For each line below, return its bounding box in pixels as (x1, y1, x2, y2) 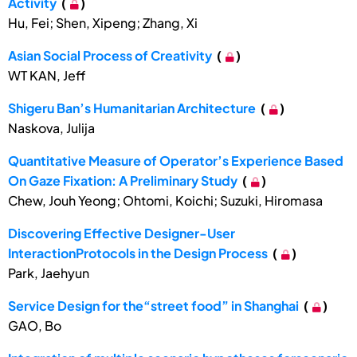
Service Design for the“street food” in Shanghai (8, 297, 299, 315)
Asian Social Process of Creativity (8, 47, 212, 65)
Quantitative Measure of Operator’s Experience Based (8, 152, 343, 170)
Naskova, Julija (8, 120, 95, 137)
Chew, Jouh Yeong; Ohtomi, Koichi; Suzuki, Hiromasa (8, 192, 323, 210)
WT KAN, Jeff (8, 67, 86, 84)
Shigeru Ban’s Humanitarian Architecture (8, 100, 256, 117)
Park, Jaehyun (8, 265, 89, 282)
